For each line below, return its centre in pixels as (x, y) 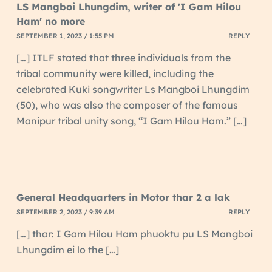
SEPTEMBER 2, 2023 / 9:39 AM (65, 212)
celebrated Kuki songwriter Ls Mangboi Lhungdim (133, 89)
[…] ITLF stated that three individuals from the (123, 57)
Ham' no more (50, 21)
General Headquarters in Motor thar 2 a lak (123, 197)
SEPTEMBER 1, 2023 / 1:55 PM (65, 36)
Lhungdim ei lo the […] (67, 249)
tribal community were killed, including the (115, 73)
